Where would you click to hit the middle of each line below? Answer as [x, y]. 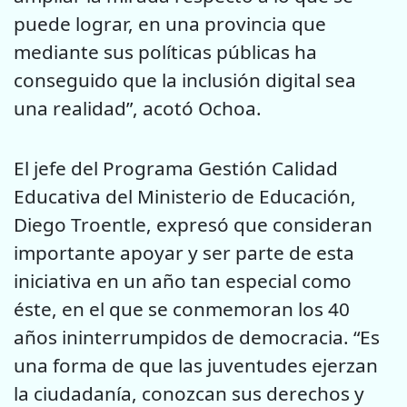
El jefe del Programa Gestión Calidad [176, 169]
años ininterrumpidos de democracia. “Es [197, 338]
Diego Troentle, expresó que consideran [193, 225]
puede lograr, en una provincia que [170, 24]
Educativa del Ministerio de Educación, [185, 197]
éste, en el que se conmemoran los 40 [182, 309]
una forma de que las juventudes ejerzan [196, 366]
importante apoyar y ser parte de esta [184, 253]
